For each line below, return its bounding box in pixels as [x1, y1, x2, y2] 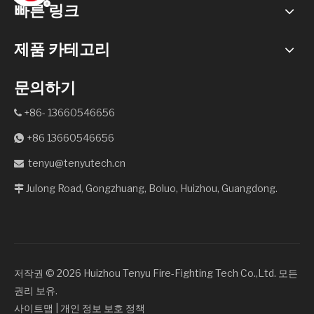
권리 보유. [14, 285, 60, 296]
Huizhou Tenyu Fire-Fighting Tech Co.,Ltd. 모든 [81, 267, 298, 279]
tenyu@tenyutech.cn [28, 157, 125, 169]
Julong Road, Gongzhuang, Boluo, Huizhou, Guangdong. [24, 182, 278, 194]
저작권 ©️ [14, 267, 57, 279]
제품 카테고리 [14, 39, 110, 60]
